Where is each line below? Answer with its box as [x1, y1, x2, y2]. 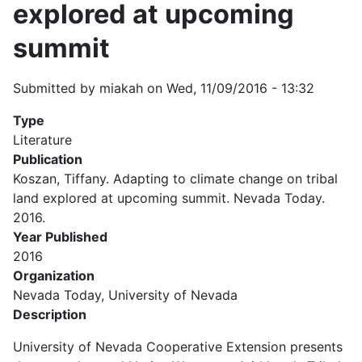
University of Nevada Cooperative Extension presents [13, 338, 343, 355]
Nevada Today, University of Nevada [13, 286, 238, 303]
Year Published [13, 228, 107, 245]
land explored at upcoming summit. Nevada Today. [13, 189, 325, 206]
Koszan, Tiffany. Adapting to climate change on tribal [13, 170, 338, 187]
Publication [13, 150, 82, 167]
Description [13, 305, 86, 322]
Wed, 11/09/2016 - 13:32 [166, 79, 314, 96]
